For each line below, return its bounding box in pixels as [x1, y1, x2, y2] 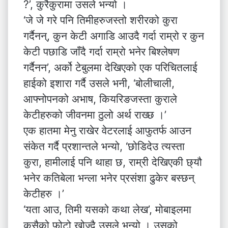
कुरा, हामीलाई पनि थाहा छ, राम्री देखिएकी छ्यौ [23, 156, 202, 168]
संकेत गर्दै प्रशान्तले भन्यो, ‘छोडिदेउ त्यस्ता [23, 140, 185, 153]
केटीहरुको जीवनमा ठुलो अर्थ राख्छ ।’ [23, 108, 166, 121]
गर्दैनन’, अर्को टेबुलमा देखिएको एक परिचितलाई [23, 61, 197, 74]
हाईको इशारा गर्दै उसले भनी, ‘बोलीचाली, [23, 77, 175, 90]
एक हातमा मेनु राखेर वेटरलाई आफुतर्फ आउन [23, 124, 191, 137]
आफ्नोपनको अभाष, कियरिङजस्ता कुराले [23, 93, 177, 105]
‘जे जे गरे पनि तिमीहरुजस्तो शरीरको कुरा [23, 14, 178, 26]
